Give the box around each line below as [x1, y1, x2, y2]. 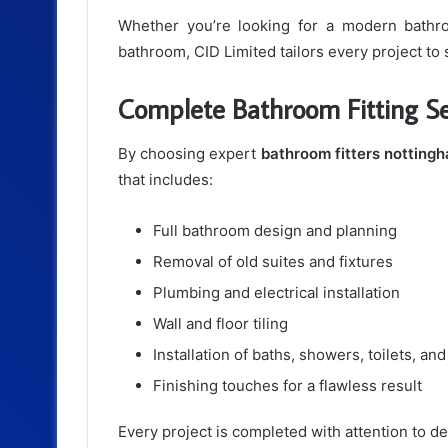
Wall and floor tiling [153, 313, 288, 333]
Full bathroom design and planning [153, 220, 397, 240]
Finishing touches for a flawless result [153, 375, 422, 395]
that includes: [118, 169, 213, 189]
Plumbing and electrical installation [153, 282, 400, 302]
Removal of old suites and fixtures [153, 251, 393, 271]
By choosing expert [118, 143, 261, 163]
